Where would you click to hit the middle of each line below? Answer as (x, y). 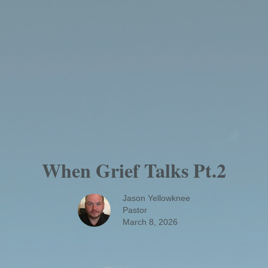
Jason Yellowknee (156, 198)
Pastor (135, 210)
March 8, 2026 (150, 222)
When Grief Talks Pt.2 (134, 170)
